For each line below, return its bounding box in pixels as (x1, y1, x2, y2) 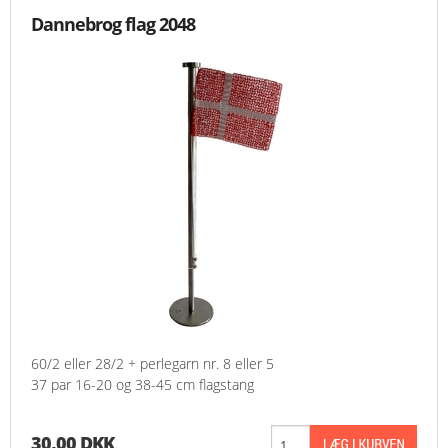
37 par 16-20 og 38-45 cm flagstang (31, 375, 254, 395)
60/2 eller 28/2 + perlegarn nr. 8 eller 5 (31, 354, 274, 374)
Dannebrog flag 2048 (31, 12, 195, 37)
